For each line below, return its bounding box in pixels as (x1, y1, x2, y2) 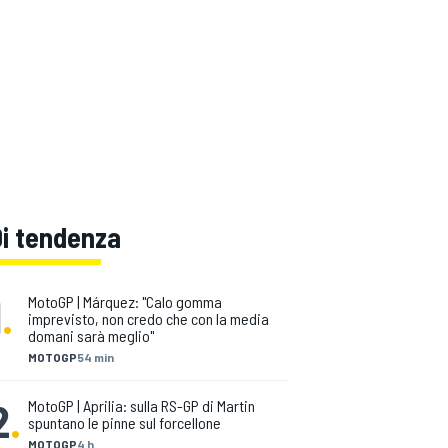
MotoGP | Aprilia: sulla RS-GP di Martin (28, 396, 255, 415)
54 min (77, 350, 114, 364)
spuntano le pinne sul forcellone (28, 413, 221, 432)
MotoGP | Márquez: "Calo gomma (28, 292, 222, 311)
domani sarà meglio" (28, 326, 154, 345)
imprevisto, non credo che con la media (28, 309, 269, 328)
